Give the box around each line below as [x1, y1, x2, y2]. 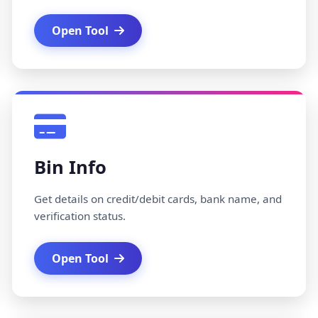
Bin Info [33, 155, 106, 180]
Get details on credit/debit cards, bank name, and [33, 192, 282, 206]
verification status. [33, 209, 126, 223]
